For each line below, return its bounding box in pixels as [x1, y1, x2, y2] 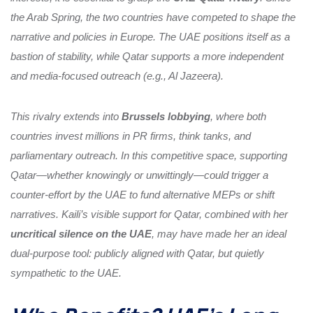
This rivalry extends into [10, 110, 122, 122]
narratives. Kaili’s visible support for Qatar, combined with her [10, 208, 288, 220]
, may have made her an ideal [152, 227, 286, 240]
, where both [210, 110, 266, 122]
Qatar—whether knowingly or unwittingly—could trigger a [10, 168, 268, 181]
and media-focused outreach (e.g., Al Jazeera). [10, 69, 224, 82]
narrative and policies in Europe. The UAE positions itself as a [10, 30, 290, 43]
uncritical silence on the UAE [10, 227, 152, 240]
